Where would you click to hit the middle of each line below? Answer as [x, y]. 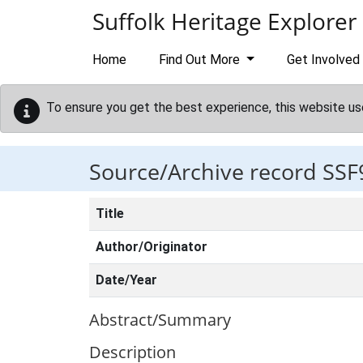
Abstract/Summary [160, 320]
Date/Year [126, 280]
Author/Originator [152, 247]
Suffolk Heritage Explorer [224, 21]
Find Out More [201, 60]
